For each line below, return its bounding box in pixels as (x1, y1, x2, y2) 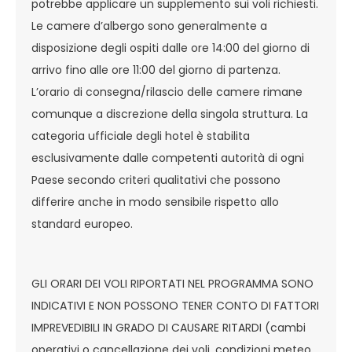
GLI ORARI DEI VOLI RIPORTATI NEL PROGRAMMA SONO (31, 275, 313, 291)
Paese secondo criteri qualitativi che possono (31, 171, 280, 188)
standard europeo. (31, 215, 133, 232)
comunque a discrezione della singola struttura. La (31, 105, 308, 122)
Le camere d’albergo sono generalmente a (31, 17, 267, 34)
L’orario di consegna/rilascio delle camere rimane (31, 83, 302, 100)
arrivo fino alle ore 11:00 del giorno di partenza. (31, 61, 280, 78)
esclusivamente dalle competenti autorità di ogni (31, 149, 304, 166)
